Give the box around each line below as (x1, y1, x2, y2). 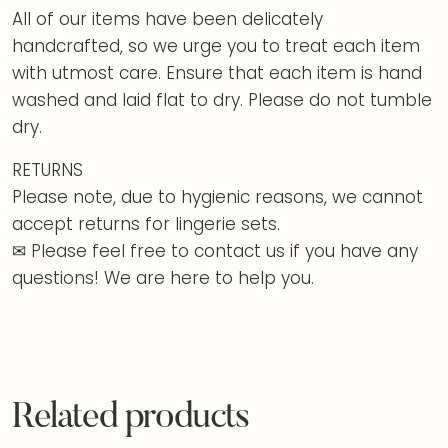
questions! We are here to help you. (12, 265, 314, 290)
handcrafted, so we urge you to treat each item (12, 33, 420, 58)
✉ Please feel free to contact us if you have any (12, 238, 418, 263)
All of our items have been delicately (12, 6, 323, 31)
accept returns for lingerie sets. (12, 211, 280, 236)
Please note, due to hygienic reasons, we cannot (12, 184, 423, 209)
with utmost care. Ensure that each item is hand (12, 60, 422, 85)
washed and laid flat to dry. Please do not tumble (12, 87, 432, 112)
